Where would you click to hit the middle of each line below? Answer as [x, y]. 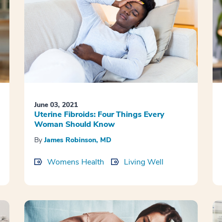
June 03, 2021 [56, 105]
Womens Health [75, 162]
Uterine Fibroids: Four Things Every [99, 115]
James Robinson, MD [78, 140]
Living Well [143, 162]
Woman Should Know [74, 125]
